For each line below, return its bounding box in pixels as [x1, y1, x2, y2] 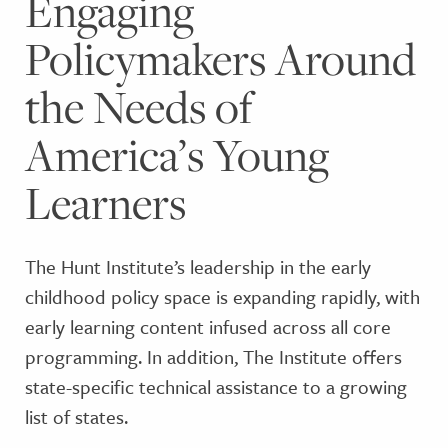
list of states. [25, 403, 128, 430]
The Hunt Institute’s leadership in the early [25, 253, 371, 280]
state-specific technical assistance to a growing [25, 373, 407, 400]
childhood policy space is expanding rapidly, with [25, 283, 420, 310]
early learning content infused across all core [25, 313, 391, 340]
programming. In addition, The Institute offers [25, 343, 402, 370]
